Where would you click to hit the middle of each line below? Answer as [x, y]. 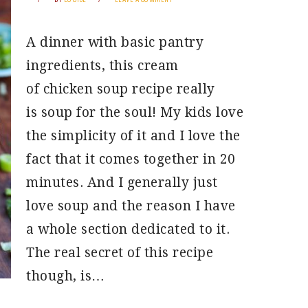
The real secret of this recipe [120, 253]
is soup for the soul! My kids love [135, 112]
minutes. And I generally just [122, 183]
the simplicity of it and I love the [133, 136]
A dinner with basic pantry [115, 42]
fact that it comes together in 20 [131, 159]
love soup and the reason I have [131, 206]
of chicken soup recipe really [121, 89]
